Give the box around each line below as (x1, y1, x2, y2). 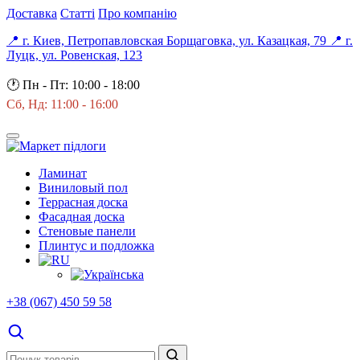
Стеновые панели (39, 224, 136, 238)
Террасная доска (39, 195, 128, 209)
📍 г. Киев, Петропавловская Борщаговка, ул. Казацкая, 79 (6, 34, 329, 47)
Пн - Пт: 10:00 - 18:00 (19, 78, 140, 92)
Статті (60, 6, 95, 20)
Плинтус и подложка (39, 239, 154, 252)
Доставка (6, 6, 57, 20)
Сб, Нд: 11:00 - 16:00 (6, 97, 118, 111)
